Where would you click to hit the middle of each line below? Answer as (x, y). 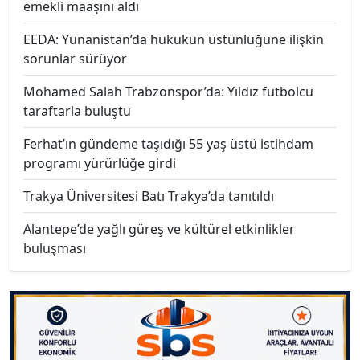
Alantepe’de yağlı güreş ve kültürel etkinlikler (159, 229)
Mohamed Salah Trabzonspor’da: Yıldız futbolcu (168, 92)
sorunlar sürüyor (75, 59)
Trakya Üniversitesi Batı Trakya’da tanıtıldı (149, 196)
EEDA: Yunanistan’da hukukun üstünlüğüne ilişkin (174, 40)
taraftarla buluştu (77, 111)
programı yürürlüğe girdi (100, 164)
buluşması (55, 249)
